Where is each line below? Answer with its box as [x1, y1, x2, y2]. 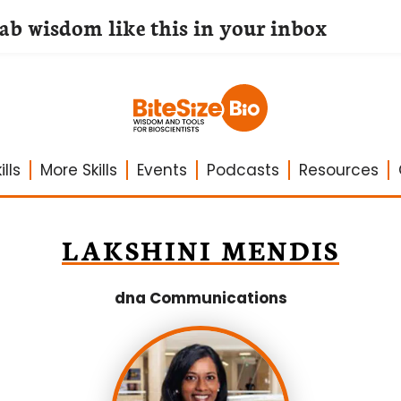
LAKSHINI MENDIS [62, 231, 339, 268]
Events [136, 159, 187, 181]
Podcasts [206, 159, 279, 181]
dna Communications [114, 287, 287, 309]
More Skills [39, 159, 117, 181]
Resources [298, 159, 379, 181]
